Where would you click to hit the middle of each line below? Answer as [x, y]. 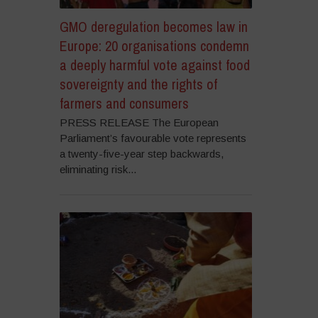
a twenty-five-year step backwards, [141, 154]
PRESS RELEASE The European [139, 123]
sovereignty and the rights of [138, 84]
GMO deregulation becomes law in [153, 27]
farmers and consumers [124, 104]
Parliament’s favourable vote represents [153, 138]
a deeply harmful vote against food [154, 65]
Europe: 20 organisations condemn [154, 46]
